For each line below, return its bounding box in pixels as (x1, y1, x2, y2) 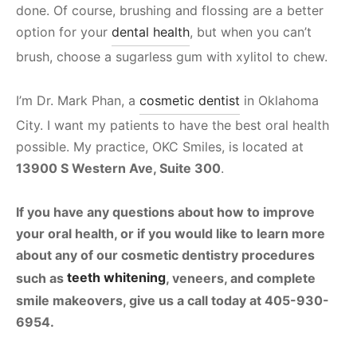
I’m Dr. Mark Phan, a (16, 92, 139, 109)
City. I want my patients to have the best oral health (16, 117, 329, 134)
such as (16, 269, 67, 286)
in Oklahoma (240, 92, 319, 109)
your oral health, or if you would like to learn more (16, 226, 325, 242)
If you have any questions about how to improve (16, 204, 315, 221)
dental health (112, 24, 190, 41)
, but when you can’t (190, 24, 312, 41)
